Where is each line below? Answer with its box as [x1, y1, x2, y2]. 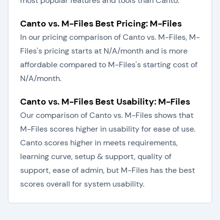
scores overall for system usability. [20, 179, 144, 189]
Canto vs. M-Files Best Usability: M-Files [20, 96, 190, 108]
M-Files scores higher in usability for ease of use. [20, 124, 195, 134]
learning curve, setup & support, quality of [20, 151, 171, 162]
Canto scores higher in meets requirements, [20, 137, 178, 148]
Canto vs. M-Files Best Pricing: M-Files [20, 18, 182, 29]
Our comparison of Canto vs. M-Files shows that [20, 110, 193, 120]
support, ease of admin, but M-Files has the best [20, 165, 195, 175]
